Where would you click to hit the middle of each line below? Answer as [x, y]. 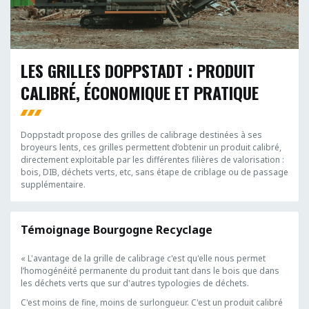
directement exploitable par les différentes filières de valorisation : [152, 160]
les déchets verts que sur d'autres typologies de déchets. [135, 283]
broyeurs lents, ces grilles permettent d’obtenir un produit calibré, [151, 148]
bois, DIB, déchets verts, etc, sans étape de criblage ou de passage [154, 172]
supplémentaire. [53, 185]
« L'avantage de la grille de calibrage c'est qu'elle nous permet [143, 259]
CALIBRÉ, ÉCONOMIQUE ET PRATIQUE [140, 93]
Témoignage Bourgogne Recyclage [118, 230]
